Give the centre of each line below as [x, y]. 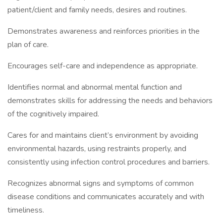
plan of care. [28, 45]
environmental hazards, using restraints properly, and [97, 149]
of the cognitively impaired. [53, 114]
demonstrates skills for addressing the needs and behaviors [110, 101]
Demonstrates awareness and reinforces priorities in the [104, 31]
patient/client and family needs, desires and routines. [97, 10]
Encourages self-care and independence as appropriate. [103, 66]
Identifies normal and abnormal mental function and [95, 87]
